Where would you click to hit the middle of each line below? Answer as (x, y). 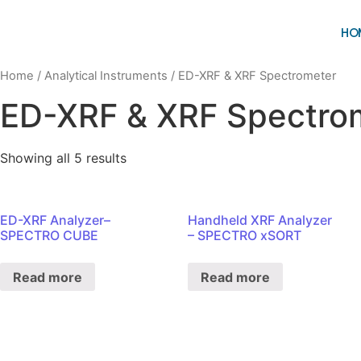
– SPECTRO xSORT (244, 235)
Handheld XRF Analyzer (259, 220)
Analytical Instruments (106, 76)
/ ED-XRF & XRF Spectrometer (252, 76)
